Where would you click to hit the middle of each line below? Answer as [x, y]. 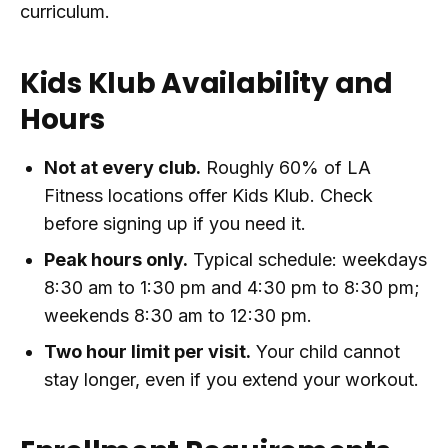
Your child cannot [325, 351]
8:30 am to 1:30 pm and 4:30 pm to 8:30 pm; [232, 287]
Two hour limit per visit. [147, 351]
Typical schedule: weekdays [307, 259]
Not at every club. [122, 167]
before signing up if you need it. [175, 223]
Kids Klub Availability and [206, 83]
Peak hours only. [116, 259]
